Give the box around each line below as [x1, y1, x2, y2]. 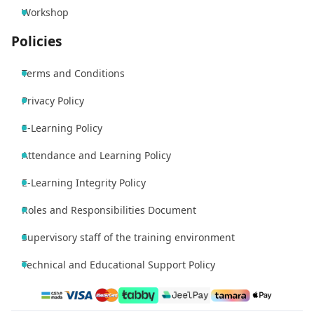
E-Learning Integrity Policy [22, 176, 146, 190]
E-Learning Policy [22, 121, 102, 135]
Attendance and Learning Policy [22, 149, 171, 163]
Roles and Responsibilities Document [22, 203, 196, 217]
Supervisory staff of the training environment [22, 231, 235, 245]
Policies [11, 32, 62, 51]
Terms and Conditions [22, 67, 125, 81]
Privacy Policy [22, 94, 84, 108]
